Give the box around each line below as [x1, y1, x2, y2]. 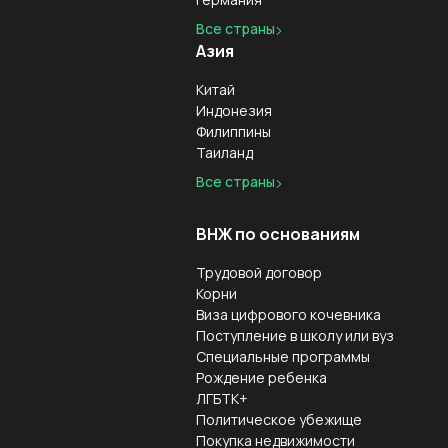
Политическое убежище [196, 410, 362, 429]
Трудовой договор [196, 263, 322, 282]
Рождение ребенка [196, 368, 327, 387]
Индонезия [196, 101, 272, 120]
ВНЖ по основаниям [196, 223, 360, 245]
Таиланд [196, 143, 253, 162]
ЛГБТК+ [196, 389, 248, 408]
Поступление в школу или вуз [196, 326, 394, 345]
